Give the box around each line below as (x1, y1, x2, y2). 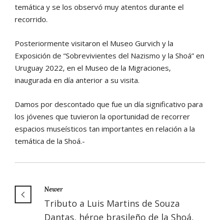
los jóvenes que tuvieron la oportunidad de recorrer (15, 111, 190, 121)
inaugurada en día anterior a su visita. (15, 75, 139, 85)
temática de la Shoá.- (15, 136, 85, 146)
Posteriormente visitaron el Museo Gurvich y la (15, 38, 173, 48)
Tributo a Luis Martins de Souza (44, 197, 180, 209)
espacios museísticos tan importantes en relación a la (15, 123, 195, 134)
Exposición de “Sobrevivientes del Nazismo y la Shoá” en (15, 50, 204, 60)
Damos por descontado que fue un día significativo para (15, 99, 203, 109)
